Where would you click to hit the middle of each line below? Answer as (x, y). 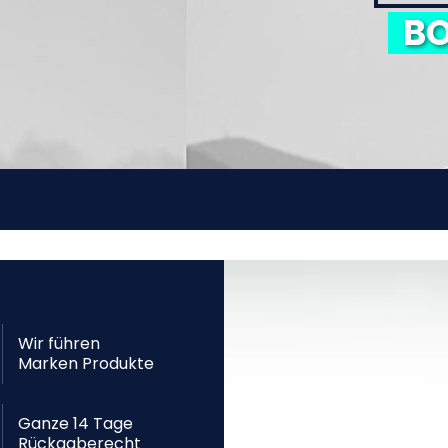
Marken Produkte (86, 364)
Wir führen (59, 344)
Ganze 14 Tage (75, 424)
